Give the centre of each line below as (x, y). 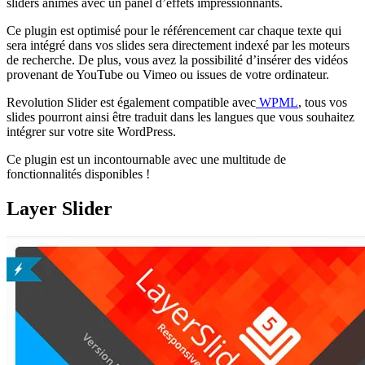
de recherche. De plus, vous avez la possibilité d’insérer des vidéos (177, 59)
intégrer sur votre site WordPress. (91, 131)
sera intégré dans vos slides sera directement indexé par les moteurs (178, 45)
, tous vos (323, 102)
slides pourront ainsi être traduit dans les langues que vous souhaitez (180, 117)
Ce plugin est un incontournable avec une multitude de (146, 159)
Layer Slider (59, 208)
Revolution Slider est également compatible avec (131, 102)
